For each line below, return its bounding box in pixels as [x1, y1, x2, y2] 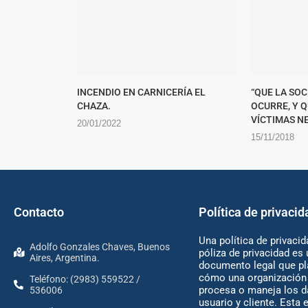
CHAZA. [77, 100, 111, 111]
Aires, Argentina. [29, 252, 100, 263]
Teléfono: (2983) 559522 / [29, 273, 140, 285]
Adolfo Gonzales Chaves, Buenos [29, 241, 170, 252]
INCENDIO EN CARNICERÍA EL [77, 86, 206, 98]
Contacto [14, 204, 64, 219]
